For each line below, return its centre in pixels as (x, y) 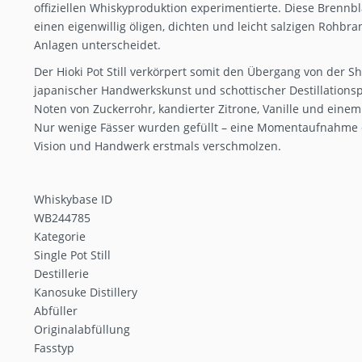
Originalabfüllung (82, 329)
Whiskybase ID (73, 199)
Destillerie (61, 273)
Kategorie (60, 236)
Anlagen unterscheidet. (97, 44)
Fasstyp (54, 347)
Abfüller (56, 310)
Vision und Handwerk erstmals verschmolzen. (158, 145)
